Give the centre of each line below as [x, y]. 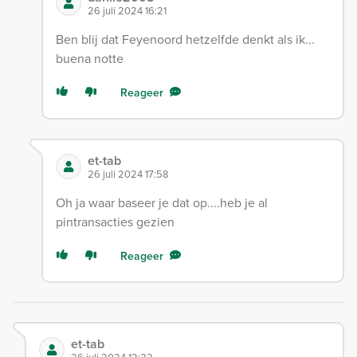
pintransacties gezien [115, 222]
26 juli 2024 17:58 [127, 174]
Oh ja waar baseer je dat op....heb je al [161, 203]
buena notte [89, 59]
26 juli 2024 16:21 [127, 11]
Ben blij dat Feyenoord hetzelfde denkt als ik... [185, 39]
